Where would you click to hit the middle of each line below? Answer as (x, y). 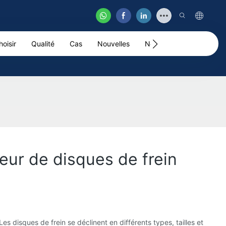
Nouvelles (114, 44)
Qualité (43, 44)
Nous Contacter (171, 44)
